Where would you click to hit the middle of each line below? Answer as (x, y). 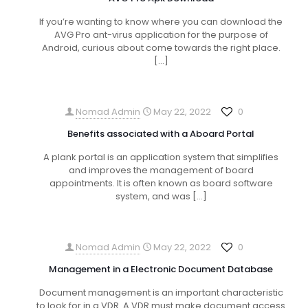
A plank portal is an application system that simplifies (161, 157)
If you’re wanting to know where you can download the (161, 22)
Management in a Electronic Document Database (161, 269)
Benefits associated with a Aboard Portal (161, 134)
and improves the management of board (161, 170)
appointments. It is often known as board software (161, 183)
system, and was (153, 196)
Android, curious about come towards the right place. (161, 48)
